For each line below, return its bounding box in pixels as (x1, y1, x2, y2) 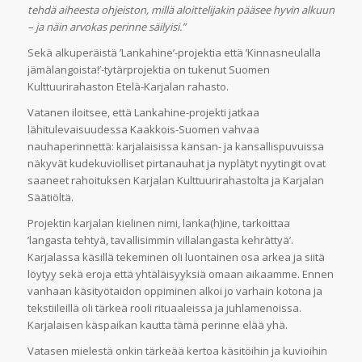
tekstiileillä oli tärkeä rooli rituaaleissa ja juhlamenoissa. (27, 300, 301, 315)
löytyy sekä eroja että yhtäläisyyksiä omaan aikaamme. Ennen (27, 266, 334, 281)
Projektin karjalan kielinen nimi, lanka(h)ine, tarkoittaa (27, 215, 290, 230)
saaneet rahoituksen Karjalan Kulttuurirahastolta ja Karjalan (27, 172, 324, 187)
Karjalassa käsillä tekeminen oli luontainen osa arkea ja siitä (27, 249, 325, 264)
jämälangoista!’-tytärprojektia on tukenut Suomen (27, 61, 270, 77)
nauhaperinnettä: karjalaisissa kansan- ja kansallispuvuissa (27, 138, 324, 154)
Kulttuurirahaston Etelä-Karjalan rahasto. (27, 78, 231, 94)
